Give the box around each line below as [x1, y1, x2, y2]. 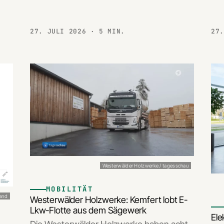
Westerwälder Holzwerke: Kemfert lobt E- [30, 194, 187, 205]
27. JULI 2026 [30, 26, 90, 35]
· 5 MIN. [90, 26, 125, 35]
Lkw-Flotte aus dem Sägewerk [30, 205, 147, 216]
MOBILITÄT [46, 184, 93, 194]
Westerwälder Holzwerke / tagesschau [102, 162, 188, 169]
